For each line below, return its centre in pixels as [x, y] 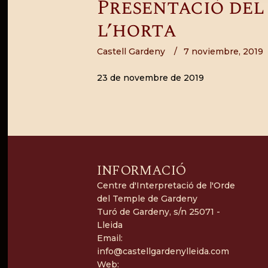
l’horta [136, 30]
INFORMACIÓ [141, 170]
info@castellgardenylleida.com [163, 251]
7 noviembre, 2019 [224, 51]
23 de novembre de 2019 [150, 77]
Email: [109, 238]
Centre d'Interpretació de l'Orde [166, 185]
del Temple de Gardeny [147, 198]
